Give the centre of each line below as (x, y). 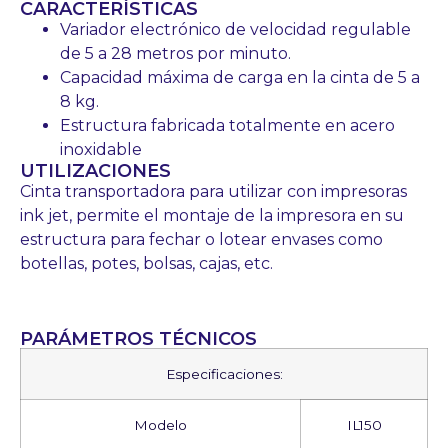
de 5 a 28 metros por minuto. (175, 53)
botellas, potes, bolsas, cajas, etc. (146, 263)
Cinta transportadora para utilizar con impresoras (213, 191)
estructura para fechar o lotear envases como (201, 239)
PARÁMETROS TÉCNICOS (138, 339)
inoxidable (101, 149)
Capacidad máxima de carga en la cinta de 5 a (240, 77)
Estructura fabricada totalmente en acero (227, 125)
